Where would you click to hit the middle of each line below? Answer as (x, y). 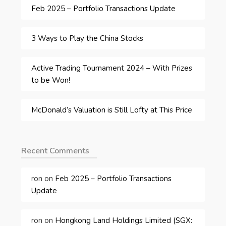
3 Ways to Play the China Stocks (88, 38)
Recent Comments (55, 151)
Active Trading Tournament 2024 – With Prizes (112, 68)
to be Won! (51, 80)
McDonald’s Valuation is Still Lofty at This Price (112, 110)
